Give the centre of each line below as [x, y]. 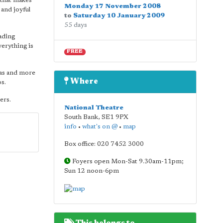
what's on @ [100, 127]
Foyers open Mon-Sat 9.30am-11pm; [127, 162]
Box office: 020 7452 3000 [104, 144]
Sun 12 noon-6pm [91, 171]
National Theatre [94, 108]
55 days [75, 25]
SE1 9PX [115, 117]
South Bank [81, 117]
